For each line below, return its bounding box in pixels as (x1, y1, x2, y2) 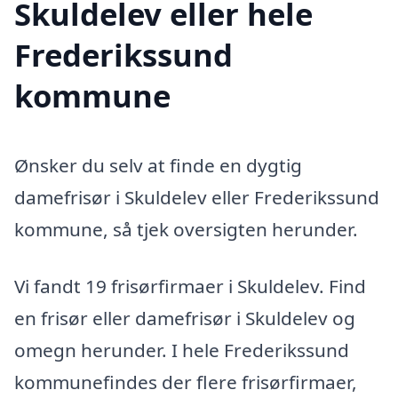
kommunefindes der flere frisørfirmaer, (14, 370, 357, 394)
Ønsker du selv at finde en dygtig (14, 153, 302, 179)
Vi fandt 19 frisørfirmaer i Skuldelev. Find (14, 274, 366, 298)
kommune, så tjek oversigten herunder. (14, 217, 358, 243)
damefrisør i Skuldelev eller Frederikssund (14, 185, 379, 211)
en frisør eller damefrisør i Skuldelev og (14, 306, 355, 330)
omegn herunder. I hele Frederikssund (14, 338, 349, 362)
